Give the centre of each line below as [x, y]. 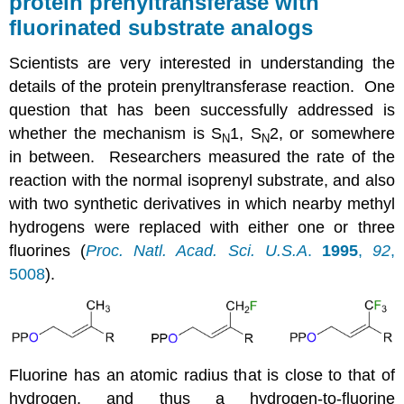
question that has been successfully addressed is [202, 110]
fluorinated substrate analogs [161, 27]
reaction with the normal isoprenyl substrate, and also [202, 181]
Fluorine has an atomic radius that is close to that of [202, 375]
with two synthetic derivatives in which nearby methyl [202, 204]
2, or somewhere [332, 134]
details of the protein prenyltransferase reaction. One [202, 87]
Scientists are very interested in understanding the [202, 64]
